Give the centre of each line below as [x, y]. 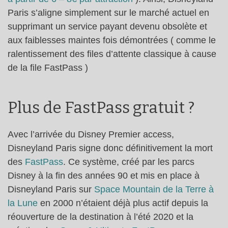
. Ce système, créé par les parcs [129, 162]
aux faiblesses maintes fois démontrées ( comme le [112, 40]
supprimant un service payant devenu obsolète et [107, 26]
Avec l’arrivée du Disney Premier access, [91, 135]
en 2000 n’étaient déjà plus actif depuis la [123, 203]
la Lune [23, 203]
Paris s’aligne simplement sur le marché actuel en [108, 12]
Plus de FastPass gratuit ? [101, 108]
